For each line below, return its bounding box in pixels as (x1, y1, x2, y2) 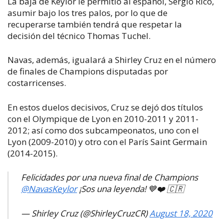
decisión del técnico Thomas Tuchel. (7, 29, 150, 41)
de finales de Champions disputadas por (7, 65, 168, 77)
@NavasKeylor (21, 183, 77, 194)
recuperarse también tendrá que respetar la (7, 18, 182, 30)
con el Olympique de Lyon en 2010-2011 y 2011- (7, 112, 198, 124)
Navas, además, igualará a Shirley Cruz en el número (7, 54, 216, 65)
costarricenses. (7, 77, 66, 88)
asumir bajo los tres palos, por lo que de (7, 6, 167, 18)
